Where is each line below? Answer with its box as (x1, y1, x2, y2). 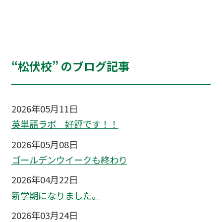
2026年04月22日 (11, 173, 78, 186)
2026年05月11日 (11, 102, 78, 115)
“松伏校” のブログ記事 (11, 57, 129, 75)
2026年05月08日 (11, 137, 78, 151)
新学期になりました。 (11, 188, 101, 202)
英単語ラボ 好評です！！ (11, 117, 118, 131)
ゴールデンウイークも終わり (11, 153, 127, 166)
